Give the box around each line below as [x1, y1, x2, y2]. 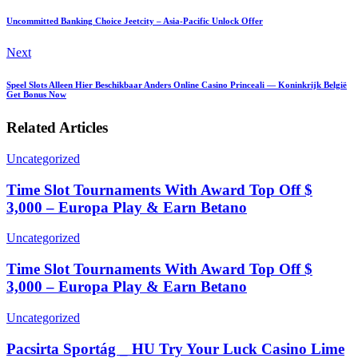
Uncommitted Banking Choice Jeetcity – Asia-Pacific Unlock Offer [6, 16, 263, 26]
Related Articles [6, 119, 108, 137]
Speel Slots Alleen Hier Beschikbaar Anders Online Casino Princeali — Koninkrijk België [6, 80, 347, 90]
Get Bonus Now [6, 89, 66, 100]
